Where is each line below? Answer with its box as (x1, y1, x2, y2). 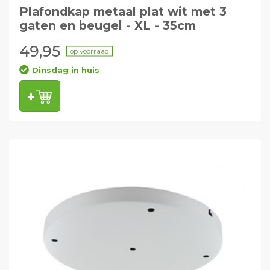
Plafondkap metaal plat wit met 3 (19, 4, 227, 19)
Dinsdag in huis (31, 64, 99, 75)
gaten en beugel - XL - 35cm (19, 17, 196, 33)
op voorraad (69, 46, 109, 55)
